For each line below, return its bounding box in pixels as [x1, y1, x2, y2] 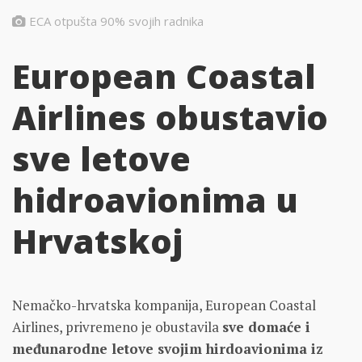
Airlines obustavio [12, 95, 328, 141]
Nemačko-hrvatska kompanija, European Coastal [12, 296, 316, 315]
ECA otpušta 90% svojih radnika [29, 13, 204, 30]
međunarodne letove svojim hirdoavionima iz [12, 339, 323, 359]
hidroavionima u [12, 177, 298, 223]
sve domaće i [222, 318, 310, 337]
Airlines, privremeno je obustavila [12, 318, 222, 337]
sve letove [12, 136, 191, 182]
